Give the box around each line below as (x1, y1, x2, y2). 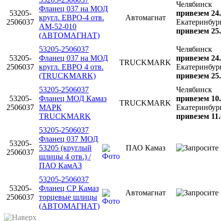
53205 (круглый (39, 143, 92, 152)
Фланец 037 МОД (39, 134, 98, 143)
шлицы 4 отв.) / (39, 152, 91, 161)
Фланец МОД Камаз (39, 94, 107, 103)
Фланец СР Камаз (39, 184, 99, 192)
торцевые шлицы (39, 192, 97, 201)
